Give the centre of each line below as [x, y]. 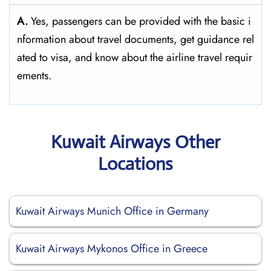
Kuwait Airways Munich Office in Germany [112, 211]
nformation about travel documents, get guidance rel [135, 39]
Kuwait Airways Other [135, 142]
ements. [34, 76]
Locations [135, 164]
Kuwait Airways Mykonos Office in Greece [112, 249]
